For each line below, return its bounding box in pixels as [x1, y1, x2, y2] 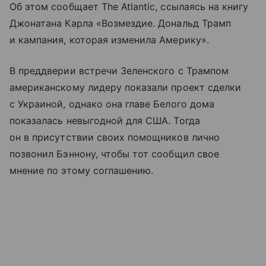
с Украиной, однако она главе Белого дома [9, 97, 214, 110]
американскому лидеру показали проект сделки [9, 81, 242, 93]
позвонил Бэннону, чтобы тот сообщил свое [9, 147, 219, 160]
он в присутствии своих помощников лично [9, 131, 220, 143]
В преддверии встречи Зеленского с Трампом [9, 64, 229, 77]
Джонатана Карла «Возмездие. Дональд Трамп [9, 17, 231, 29]
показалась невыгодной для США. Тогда [9, 114, 200, 126]
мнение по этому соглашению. [9, 164, 154, 176]
